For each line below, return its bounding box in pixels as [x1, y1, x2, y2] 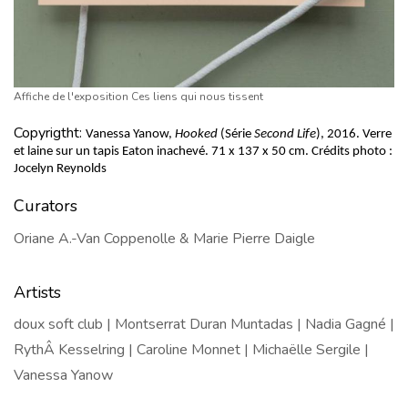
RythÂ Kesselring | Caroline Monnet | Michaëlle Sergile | [14, 340, 369, 361]
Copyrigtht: [14, 123, 86, 144]
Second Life [254, 127, 316, 142]
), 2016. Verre [316, 127, 392, 142]
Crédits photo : [311, 145, 393, 159]
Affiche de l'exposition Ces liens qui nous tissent [14, 89, 263, 105]
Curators [14, 195, 77, 218]
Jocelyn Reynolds [14, 162, 107, 177]
